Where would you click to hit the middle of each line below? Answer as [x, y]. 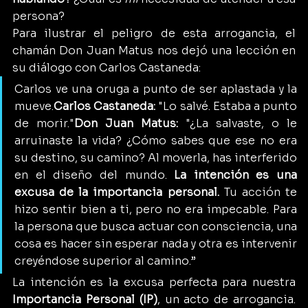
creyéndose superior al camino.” [105, 261]
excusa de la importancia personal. [117, 192]
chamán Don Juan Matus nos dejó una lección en [154, 50]
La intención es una [235, 175]
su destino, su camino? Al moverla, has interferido [156, 157]
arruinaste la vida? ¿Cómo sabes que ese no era [156, 140]
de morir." [44, 123]
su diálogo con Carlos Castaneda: [107, 67]
